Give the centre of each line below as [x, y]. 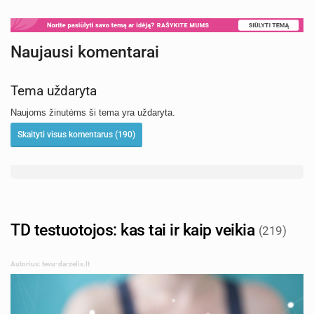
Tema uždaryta [54, 91]
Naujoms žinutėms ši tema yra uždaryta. [93, 113]
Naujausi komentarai [85, 53]
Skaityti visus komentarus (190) [76, 135]
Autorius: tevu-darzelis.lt [50, 264]
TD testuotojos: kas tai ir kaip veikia [135, 231]
